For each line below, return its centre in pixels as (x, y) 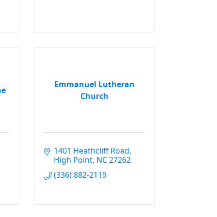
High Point (73, 160)
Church (94, 96)
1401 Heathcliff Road (92, 151)
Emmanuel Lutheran (94, 84)
